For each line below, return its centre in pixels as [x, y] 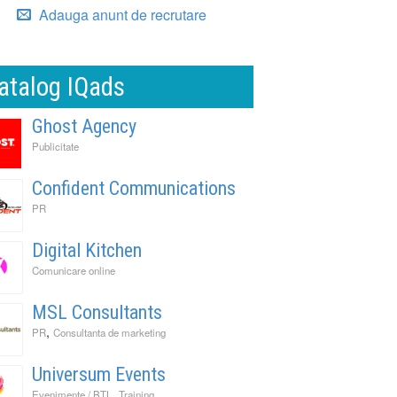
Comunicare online [74, 270]
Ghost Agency [84, 126]
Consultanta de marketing [109, 332]
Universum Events [99, 374]
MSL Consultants [97, 312]
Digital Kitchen [87, 250]
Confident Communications [134, 188]
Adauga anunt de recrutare [121, 14]
